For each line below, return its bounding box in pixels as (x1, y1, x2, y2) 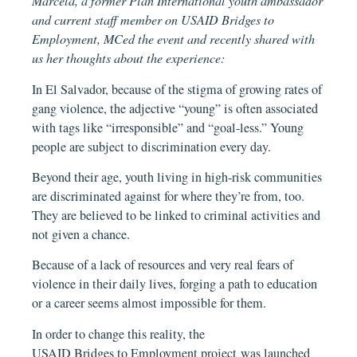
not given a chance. (32, 226, 131, 244)
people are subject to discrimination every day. (32, 137, 272, 155)
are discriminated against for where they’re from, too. (32, 187, 305, 206)
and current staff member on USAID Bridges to (32, 11, 275, 29)
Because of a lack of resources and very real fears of (32, 256, 294, 274)
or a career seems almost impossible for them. (32, 294, 267, 312)
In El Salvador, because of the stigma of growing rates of (32, 80, 323, 98)
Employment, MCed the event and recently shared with (32, 30, 316, 48)
